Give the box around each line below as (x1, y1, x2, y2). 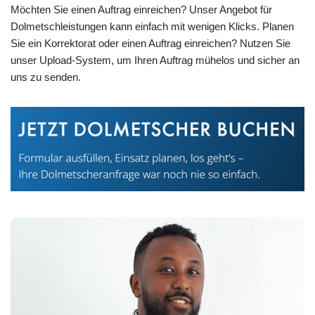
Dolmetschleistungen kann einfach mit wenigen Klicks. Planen (11, 20, 294, 33)
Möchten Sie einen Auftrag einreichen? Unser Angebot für (11, 4, 272, 16)
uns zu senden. (11, 71, 81, 84)
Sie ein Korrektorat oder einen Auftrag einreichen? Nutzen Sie (11, 37, 290, 50)
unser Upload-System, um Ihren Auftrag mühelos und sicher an (11, 54, 300, 67)
